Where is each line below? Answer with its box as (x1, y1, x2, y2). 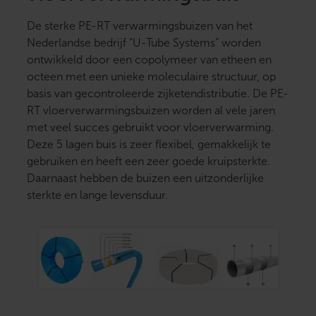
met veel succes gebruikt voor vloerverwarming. (27, 121, 274, 134)
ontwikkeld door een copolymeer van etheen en (27, 54, 272, 66)
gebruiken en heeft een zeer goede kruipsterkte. (27, 155, 270, 168)
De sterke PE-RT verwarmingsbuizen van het (27, 20, 253, 32)
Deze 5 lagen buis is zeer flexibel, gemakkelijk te (27, 138, 271, 151)
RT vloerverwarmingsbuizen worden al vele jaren (27, 104, 275, 117)
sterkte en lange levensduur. (27, 189, 168, 202)
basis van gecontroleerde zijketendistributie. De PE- (27, 87, 288, 100)
